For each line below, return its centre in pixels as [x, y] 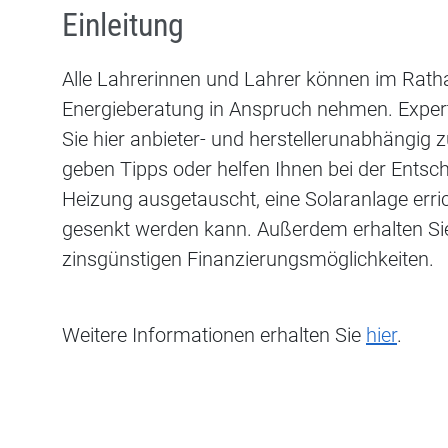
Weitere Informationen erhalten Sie [214, 334]
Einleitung [123, 24]
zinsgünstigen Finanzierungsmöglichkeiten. [248, 258]
